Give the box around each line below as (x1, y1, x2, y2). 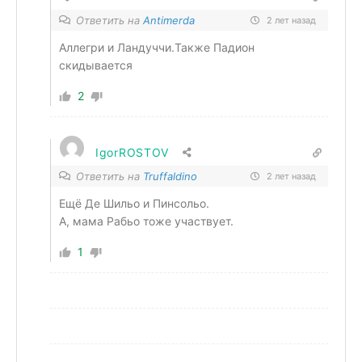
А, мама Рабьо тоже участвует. (59, 214, 234, 228)
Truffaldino (143, 170, 197, 183)
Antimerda (143, 14, 195, 27)
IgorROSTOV (95, 145, 169, 159)
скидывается (59, 58, 133, 72)
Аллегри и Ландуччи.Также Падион (59, 40, 255, 54)
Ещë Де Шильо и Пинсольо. (59, 196, 209, 210)
